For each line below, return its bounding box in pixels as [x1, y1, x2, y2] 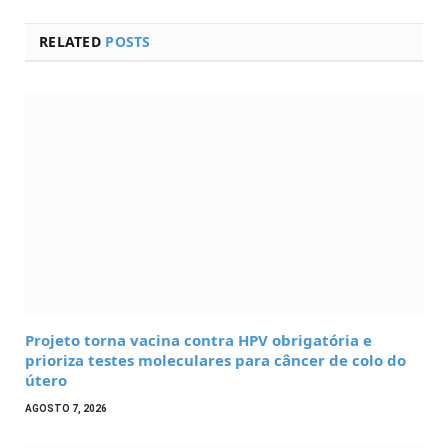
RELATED [39, 31, 106, 51]
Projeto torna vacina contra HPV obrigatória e [25, 329, 372, 350]
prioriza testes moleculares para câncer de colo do [25, 349, 406, 370]
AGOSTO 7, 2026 [25, 402, 107, 414]
